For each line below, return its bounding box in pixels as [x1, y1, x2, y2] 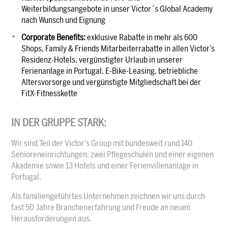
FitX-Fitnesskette [21, 88, 78, 98]
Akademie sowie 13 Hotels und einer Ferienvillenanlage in [11, 160, 199, 170]
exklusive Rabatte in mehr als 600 [85, 32, 198, 42]
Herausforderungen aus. [11, 213, 92, 223]
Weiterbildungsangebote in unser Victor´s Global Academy [21, 4, 213, 14]
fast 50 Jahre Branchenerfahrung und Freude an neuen [11, 202, 191, 212]
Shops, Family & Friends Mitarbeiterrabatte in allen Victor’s [21, 43, 215, 53]
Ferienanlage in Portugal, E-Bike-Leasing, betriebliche [21, 66, 198, 76]
